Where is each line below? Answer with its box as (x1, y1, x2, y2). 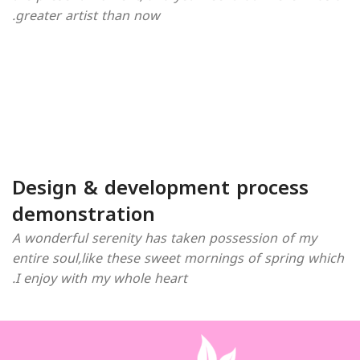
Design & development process (12, 169, 309, 207)
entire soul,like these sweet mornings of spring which (12, 245, 344, 271)
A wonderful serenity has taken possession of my (12, 225, 317, 251)
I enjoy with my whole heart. (15, 265, 187, 291)
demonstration (12, 195, 155, 233)
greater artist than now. (15, 2, 160, 28)
